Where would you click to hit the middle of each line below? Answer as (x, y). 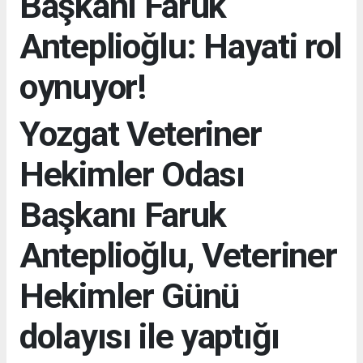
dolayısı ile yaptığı (150, 336)
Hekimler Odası (132, 174)
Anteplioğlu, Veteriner (178, 255)
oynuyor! (83, 86)
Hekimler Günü (130, 295)
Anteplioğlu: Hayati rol (181, 46)
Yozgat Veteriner (141, 133)
